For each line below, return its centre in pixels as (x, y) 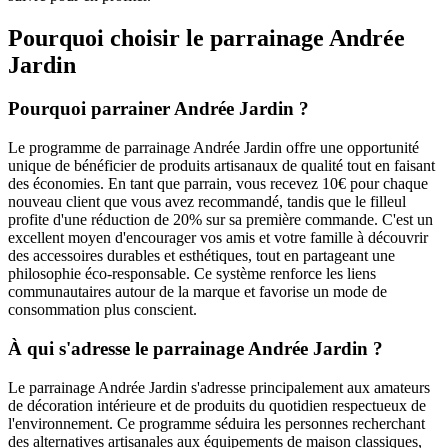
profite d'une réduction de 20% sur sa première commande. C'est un (220, 220)
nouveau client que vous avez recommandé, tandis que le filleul (207, 202)
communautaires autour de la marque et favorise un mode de (197, 292)
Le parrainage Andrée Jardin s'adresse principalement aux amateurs (219, 387)
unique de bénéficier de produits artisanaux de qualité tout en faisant (221, 166)
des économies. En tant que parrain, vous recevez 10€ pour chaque (218, 184)
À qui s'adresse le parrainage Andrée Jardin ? (195, 348)
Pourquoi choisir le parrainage (168, 37)
